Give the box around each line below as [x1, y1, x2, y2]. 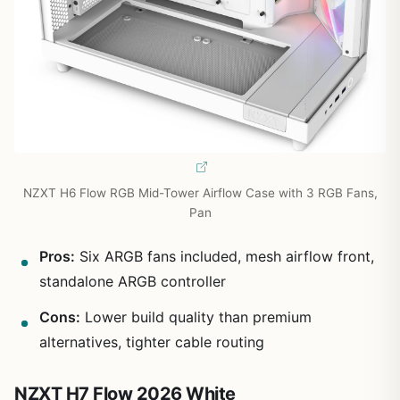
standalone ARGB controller [39, 271, 226, 290]
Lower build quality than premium [80, 307, 312, 326]
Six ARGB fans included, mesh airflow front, [75, 246, 374, 265]
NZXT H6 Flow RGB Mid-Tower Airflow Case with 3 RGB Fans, [22, 185, 378, 200]
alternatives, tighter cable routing [39, 332, 264, 351]
